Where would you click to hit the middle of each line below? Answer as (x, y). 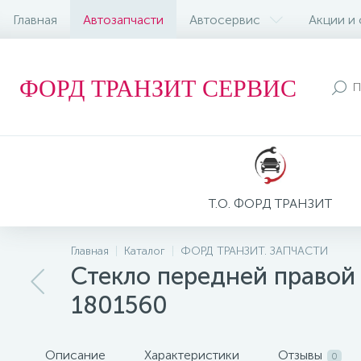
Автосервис (225, 19)
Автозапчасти (123, 19)
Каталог (145, 251)
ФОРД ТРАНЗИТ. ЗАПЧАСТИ (254, 251)
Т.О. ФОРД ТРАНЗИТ (270, 203)
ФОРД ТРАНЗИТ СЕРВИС (158, 87)
